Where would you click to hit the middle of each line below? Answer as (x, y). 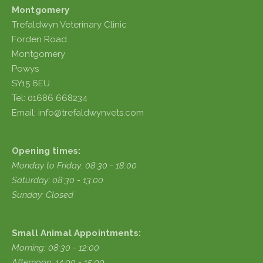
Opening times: (46, 151)
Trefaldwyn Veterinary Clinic (69, 25)
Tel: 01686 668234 (50, 98)
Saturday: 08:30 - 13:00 (58, 180)
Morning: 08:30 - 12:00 (55, 248)
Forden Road (39, 39)
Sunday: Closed (43, 195)
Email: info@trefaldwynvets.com (78, 113)
